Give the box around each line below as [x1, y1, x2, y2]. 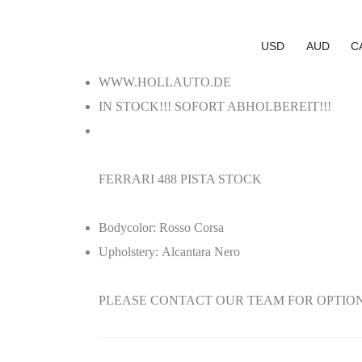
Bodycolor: [99, 221, 156, 234]
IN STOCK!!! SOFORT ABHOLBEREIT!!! [99, 99, 331, 113]
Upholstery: [99, 245, 158, 259]
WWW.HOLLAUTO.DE [99, 75, 231, 89]
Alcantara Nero [158, 245, 240, 259]
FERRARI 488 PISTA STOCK [99, 172, 262, 186]
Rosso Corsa [156, 221, 224, 234]
